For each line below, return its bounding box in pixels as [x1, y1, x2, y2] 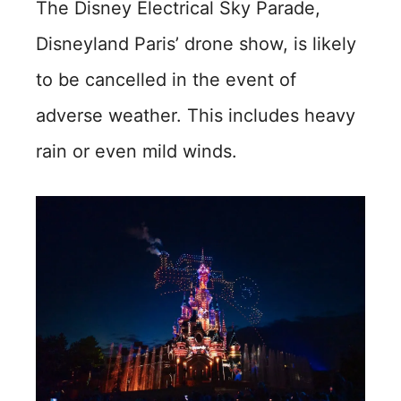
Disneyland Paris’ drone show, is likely [36, 32, 356, 55]
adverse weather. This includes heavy [36, 104, 355, 126]
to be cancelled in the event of [36, 68, 296, 90]
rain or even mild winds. [36, 140, 237, 162]
